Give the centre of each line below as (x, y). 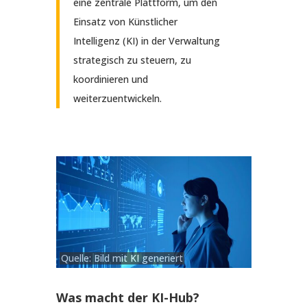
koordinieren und (110, 79)
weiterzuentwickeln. (117, 99)
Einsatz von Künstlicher (125, 22)
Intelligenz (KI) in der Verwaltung (146, 41)
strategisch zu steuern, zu (132, 60)
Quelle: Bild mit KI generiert (122, 259)
